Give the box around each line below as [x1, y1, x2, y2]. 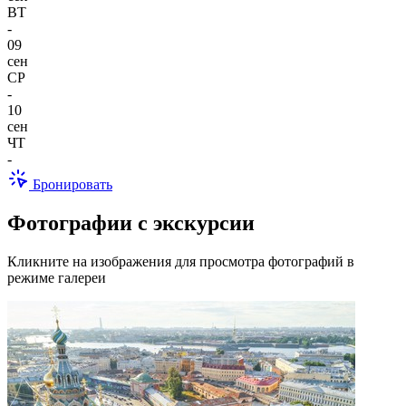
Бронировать [29, 177, 112, 193]
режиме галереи [7, 269, 106, 285]
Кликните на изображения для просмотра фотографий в [7, 253, 354, 269]
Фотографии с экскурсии [7, 211, 255, 236]
